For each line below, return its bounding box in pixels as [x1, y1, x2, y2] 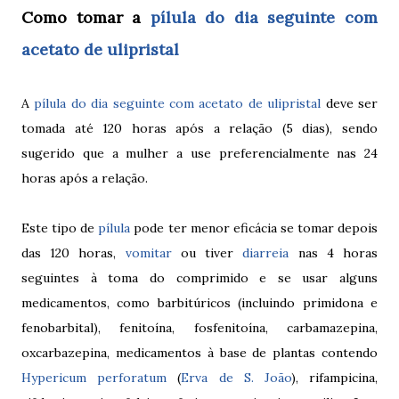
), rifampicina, [290, 369, 379, 386]
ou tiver [171, 244, 243, 261]
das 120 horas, [21, 244, 126, 261]
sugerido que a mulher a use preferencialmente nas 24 [21, 144, 378, 161]
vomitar [125, 244, 172, 261]
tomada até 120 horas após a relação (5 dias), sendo [21, 119, 378, 136]
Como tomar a [21, 6, 151, 28]
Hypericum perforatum [21, 369, 167, 386]
